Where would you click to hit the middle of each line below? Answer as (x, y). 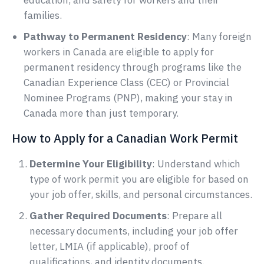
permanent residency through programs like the (133, 67)
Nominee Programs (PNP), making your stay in (128, 98)
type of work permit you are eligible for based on (139, 179)
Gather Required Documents (98, 216)
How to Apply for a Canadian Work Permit (125, 138)
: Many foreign (219, 37)
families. (43, 16)
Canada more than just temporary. (101, 113)
